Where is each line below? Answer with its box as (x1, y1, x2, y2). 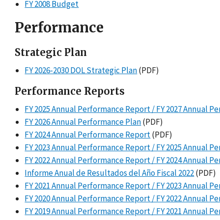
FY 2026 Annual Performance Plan (25, 116, 141, 128)
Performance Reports (15, 85, 125, 98)
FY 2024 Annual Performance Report (25, 129, 151, 140)
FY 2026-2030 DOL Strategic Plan (25, 65, 137, 76)
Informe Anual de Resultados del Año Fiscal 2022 (25, 167, 194, 179)
